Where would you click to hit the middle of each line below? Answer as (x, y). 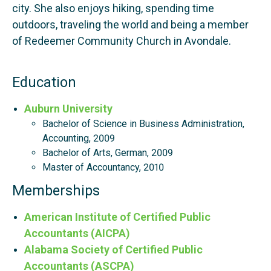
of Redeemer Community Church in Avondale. (122, 41)
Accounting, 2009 (79, 139)
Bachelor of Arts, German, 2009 (108, 153)
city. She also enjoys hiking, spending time (113, 8)
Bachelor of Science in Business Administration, (143, 124)
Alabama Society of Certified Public (113, 250)
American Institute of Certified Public (117, 217)
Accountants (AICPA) (77, 233)
